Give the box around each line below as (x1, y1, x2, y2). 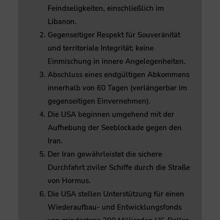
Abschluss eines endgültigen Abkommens (48, 69, 190, 80)
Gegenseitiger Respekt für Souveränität (48, 29, 180, 40)
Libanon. (48, 16, 77, 27)
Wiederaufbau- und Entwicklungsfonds (48, 202, 182, 212)
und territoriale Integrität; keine (48, 43, 154, 53)
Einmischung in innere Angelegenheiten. (48, 56, 186, 66)
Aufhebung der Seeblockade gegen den (48, 122, 182, 133)
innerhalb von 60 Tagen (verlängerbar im (48, 82, 187, 93)
